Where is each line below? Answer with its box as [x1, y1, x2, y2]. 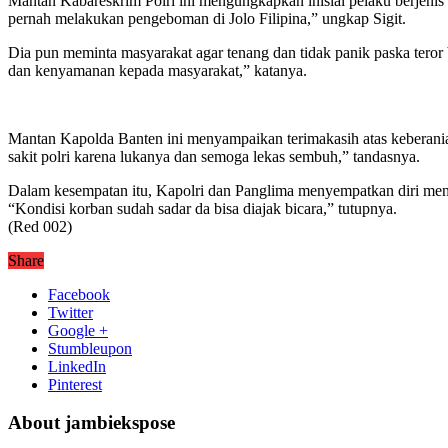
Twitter [48, 303, 93, 321]
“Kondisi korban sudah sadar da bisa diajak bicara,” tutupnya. [8, 199, 397, 217]
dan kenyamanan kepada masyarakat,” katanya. [8, 61, 307, 79]
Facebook [48, 285, 110, 303]
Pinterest [48, 375, 102, 393]
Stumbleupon [48, 339, 132, 357]
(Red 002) [8, 217, 72, 235]
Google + [48, 321, 108, 339]
